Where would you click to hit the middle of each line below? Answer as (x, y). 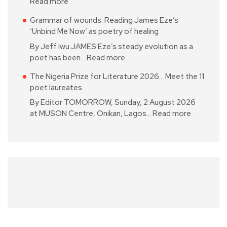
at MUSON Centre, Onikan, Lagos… (91, 114)
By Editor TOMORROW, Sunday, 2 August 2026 (113, 103)
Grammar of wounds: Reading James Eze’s (104, 21)
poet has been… (58, 58)
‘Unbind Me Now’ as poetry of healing (94, 32)
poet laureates (56, 87)
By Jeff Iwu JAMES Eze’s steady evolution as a (111, 46)
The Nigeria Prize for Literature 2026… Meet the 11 (117, 76)
